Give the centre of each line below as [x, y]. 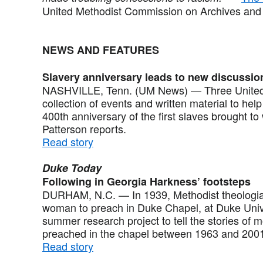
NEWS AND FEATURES [101, 50]
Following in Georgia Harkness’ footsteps [146, 181]
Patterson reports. [86, 128]
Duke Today [72, 168]
